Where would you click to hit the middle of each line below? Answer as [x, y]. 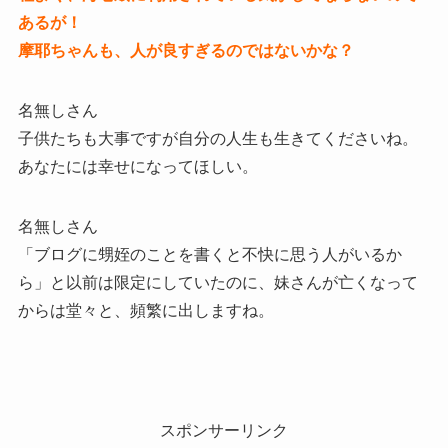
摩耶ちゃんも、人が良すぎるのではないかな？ [185, 51]
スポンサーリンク [224, 431]
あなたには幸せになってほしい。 [137, 167]
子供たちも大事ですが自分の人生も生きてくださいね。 [217, 139]
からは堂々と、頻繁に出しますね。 [145, 311]
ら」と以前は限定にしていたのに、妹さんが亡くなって [217, 283]
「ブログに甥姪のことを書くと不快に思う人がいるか [209, 255]
